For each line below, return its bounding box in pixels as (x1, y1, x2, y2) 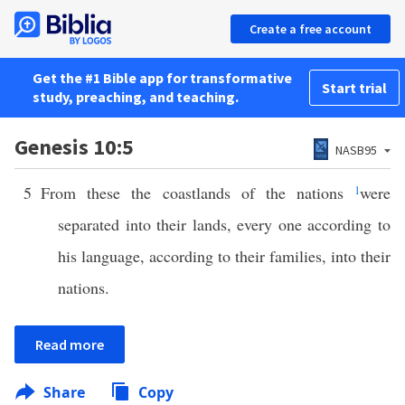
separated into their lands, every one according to (58, 213, 391, 235)
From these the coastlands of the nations (41, 182, 355, 203)
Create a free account (250, 21, 372, 37)
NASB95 (335, 142, 377, 158)
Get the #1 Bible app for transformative (33, 69, 292, 87)
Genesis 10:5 (14, 133, 134, 161)
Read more (35, 335, 104, 353)
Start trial (322, 79, 387, 97)
